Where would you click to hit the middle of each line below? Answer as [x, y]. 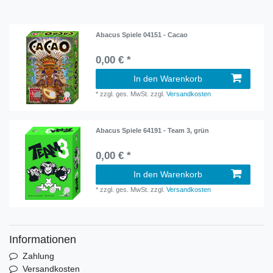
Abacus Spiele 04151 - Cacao [142, 34]
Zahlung [38, 256]
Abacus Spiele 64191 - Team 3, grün [153, 131]
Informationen [43, 239]
